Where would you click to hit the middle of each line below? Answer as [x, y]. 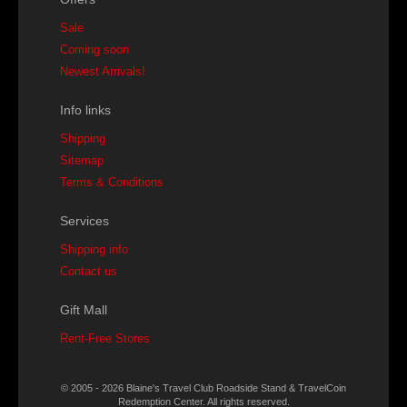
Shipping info [94, 249]
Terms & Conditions [112, 182]
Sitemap [82, 160]
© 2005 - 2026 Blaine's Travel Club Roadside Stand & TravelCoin [203, 388]
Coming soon [94, 50]
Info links [85, 110]
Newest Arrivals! [103, 71]
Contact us [89, 271]
